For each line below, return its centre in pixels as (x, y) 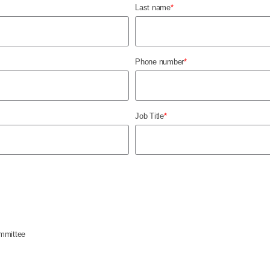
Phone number (159, 62)
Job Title (149, 116)
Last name (153, 8)
